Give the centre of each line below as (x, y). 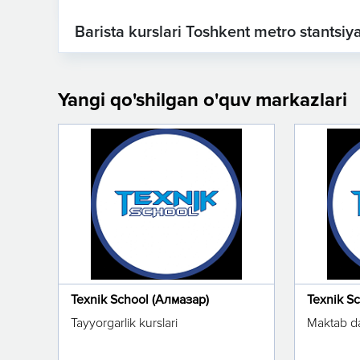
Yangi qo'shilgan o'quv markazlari (202, 100)
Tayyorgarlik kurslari (124, 323)
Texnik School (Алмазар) (140, 300)
